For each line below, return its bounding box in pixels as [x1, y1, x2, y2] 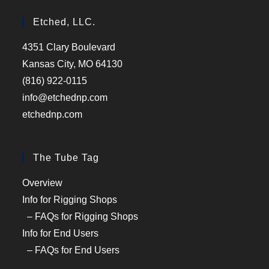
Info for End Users [22, 228, 99, 238]
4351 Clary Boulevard [22, 42, 116, 52]
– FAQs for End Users [22, 245, 120, 255]
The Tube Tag [33, 153, 100, 163]
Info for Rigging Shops [22, 195, 118, 205]
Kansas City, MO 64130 [22, 59, 123, 69]
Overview [22, 178, 63, 188]
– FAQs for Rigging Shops [22, 211, 139, 222]
